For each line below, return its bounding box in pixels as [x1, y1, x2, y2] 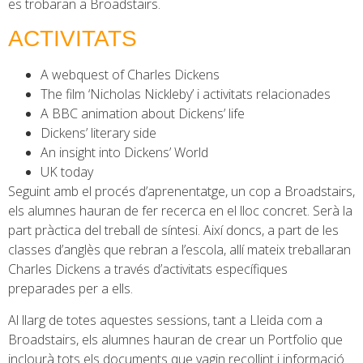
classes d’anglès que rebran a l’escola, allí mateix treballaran [8, 241, 351, 259]
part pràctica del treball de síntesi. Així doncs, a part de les [8, 221, 339, 240]
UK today [41, 163, 93, 181]
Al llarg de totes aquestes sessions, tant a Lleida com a [8, 310, 322, 329]
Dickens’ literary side [41, 124, 156, 143]
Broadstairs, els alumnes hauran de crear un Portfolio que [8, 330, 343, 348]
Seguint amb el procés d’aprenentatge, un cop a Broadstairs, [8, 182, 355, 201]
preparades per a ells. [8, 280, 133, 298]
